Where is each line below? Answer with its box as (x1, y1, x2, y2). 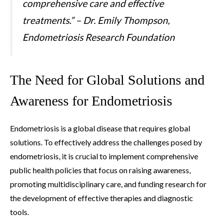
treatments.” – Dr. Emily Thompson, (22, 14, 170, 26)
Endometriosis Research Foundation (22, 31, 175, 43)
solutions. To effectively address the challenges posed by (10, 137, 202, 147)
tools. (10, 207, 29, 217)
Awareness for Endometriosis (10, 93, 172, 109)
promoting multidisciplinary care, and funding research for (10, 179, 207, 189)
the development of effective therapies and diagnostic (10, 193, 193, 203)
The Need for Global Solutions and (10, 72, 205, 88)
